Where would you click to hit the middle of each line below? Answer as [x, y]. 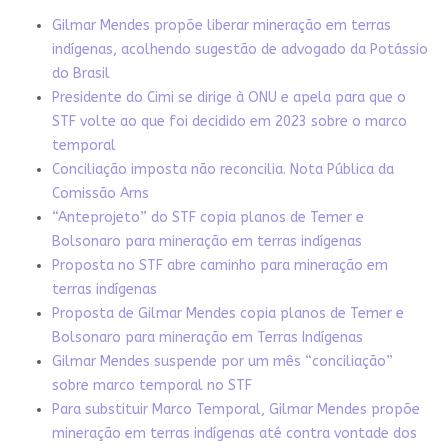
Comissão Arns [100, 193]
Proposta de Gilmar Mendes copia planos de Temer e [227, 313]
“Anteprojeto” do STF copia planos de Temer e [207, 217]
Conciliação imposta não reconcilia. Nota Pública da [222, 169]
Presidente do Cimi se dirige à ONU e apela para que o [228, 97]
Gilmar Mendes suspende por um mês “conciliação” [222, 361]
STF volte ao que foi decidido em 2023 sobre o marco [229, 121]
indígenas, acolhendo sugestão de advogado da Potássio [239, 49]
